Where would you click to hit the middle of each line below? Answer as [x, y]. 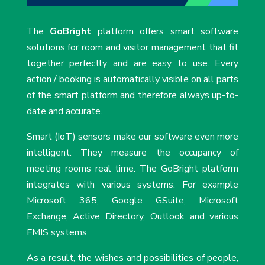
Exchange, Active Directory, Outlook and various [132, 217]
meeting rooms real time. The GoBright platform [132, 169]
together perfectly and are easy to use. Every [132, 64]
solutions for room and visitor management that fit [132, 48]
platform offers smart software [165, 32]
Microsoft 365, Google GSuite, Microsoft [132, 201]
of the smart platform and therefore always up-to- [132, 96]
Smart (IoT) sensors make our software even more [132, 137]
